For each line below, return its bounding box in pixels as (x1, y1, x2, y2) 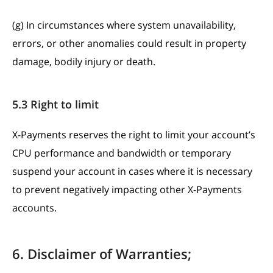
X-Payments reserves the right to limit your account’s (12, 128, 255, 141)
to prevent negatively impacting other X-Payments (12, 183, 242, 196)
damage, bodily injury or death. (12, 55, 155, 68)
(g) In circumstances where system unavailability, (12, 18, 236, 32)
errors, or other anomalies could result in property (12, 37, 246, 50)
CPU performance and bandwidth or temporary (12, 146, 231, 160)
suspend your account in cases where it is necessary (12, 165, 252, 178)
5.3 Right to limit (12, 97, 99, 112)
